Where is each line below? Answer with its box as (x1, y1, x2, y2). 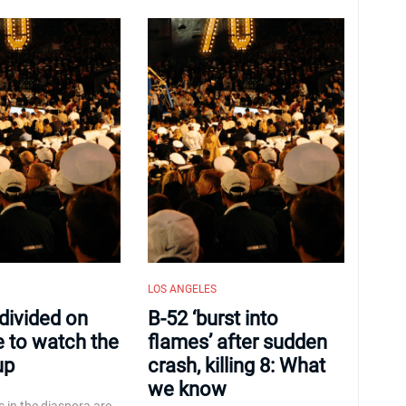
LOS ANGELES (147, 283, 217, 295)
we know (147, 378, 227, 401)
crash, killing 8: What (147, 354, 325, 377)
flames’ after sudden (147, 331, 327, 353)
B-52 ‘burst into (147, 307, 278, 330)
